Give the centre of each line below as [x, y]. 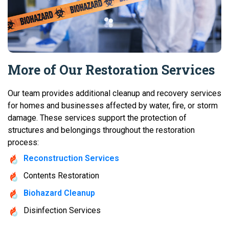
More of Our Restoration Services [111, 70]
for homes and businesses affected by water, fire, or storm [113, 105]
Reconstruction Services [71, 158]
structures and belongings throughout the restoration [101, 130]
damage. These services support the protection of [97, 118]
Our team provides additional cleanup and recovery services [114, 93]
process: [23, 142]
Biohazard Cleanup [59, 193]
